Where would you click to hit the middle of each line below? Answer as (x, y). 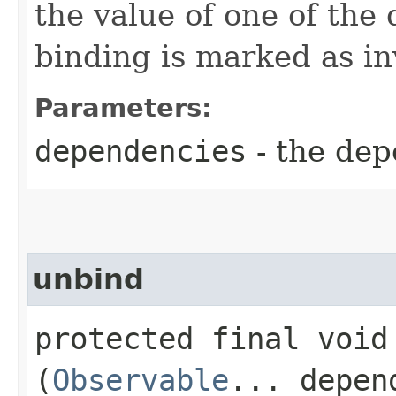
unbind (88, 280)
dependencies (141, 152)
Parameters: (123, 108)
